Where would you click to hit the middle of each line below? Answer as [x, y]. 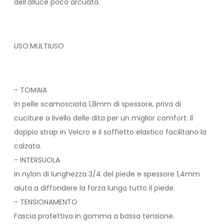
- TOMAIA [30, 90]
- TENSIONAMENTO [46, 202]
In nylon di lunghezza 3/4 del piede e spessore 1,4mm [107, 174]
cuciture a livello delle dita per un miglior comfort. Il [103, 118]
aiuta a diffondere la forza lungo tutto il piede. [94, 188]
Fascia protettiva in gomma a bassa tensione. [94, 216]
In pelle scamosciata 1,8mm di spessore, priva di [97, 104]
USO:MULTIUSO [39, 46]
